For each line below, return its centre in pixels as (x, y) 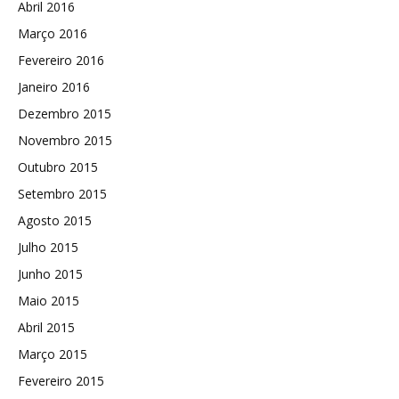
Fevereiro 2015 (61, 381)
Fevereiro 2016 (61, 61)
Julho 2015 (48, 248)
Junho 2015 (50, 274)
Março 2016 (53, 34)
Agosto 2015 (55, 221)
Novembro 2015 (65, 141)
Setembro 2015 (62, 194)
